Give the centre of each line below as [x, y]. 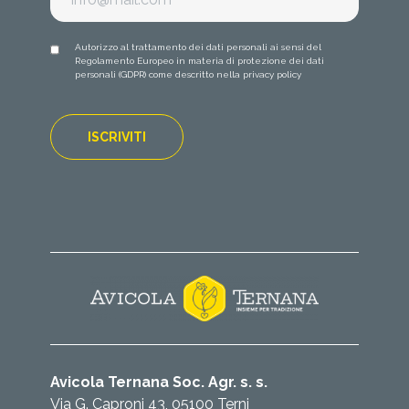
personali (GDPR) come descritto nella [159, 75]
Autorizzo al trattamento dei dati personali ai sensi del [199, 47]
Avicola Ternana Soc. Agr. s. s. [159, 383]
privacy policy [273, 75]
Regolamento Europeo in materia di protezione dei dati [200, 61]
